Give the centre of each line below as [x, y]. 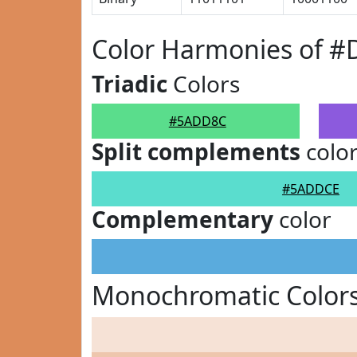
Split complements [196, 151]
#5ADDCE [311, 189]
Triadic [129, 84]
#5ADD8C [197, 121]
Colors [204, 84]
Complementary [182, 219]
